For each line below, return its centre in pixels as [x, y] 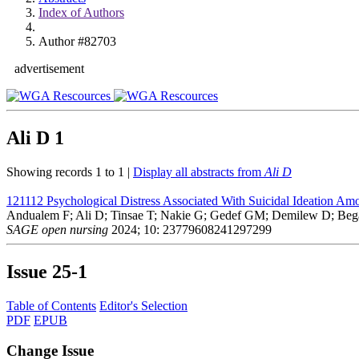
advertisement [49, 69]
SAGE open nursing [57, 229]
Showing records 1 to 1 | [70, 171]
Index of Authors [81, 12]
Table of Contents [51, 305]
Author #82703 [77, 41]
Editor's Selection [143, 305]
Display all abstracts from [199, 171]
